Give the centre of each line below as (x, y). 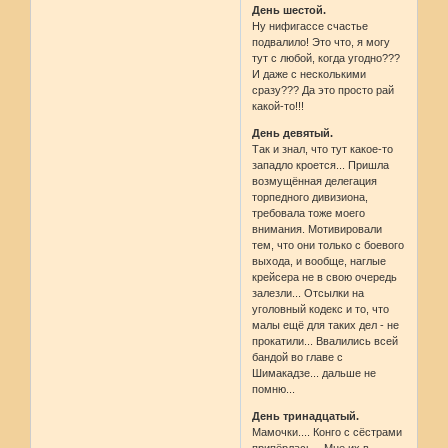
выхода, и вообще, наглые (319, 261)
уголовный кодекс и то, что (321, 309)
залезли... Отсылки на (308, 293)
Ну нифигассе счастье (310, 26)
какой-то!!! (278, 106)
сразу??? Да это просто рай (323, 90)
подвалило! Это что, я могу (321, 42)
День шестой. (289, 10)
